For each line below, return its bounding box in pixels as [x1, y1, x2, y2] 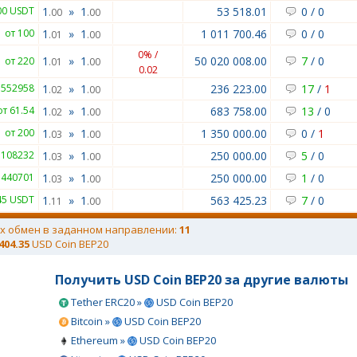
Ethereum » [69, 333, 127, 347]
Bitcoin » [69, 314, 112, 328]
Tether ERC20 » [69, 295, 144, 309]
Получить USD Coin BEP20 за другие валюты [55, 271, 348, 288]
